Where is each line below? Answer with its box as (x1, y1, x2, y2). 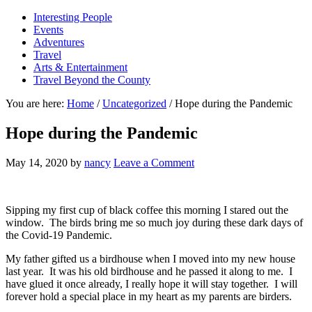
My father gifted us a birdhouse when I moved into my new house (6, 252, 295, 265)
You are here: (6, 97, 67, 109)
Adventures (33, 36, 84, 48)
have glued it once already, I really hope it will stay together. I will (6, 277, 297, 290)
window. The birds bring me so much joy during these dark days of (6, 216, 303, 228)
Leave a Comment (114, 156, 194, 169)
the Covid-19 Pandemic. (6, 228, 115, 241)
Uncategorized (102, 97, 166, 109)
